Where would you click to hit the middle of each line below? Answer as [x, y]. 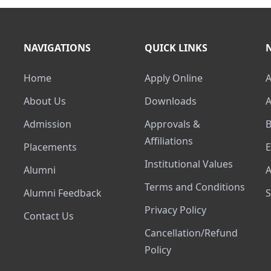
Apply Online [177, 78]
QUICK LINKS [176, 48]
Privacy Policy [178, 210]
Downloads [174, 101]
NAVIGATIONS [57, 48]
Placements [53, 147]
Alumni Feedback [66, 193]
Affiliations [169, 141]
